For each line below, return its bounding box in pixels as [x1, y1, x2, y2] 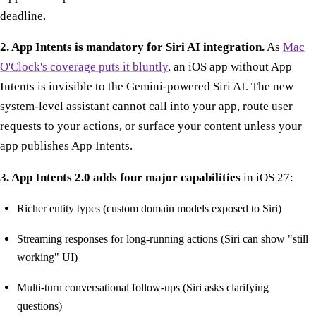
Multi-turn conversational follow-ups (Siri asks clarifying [17, 280, 269, 294]
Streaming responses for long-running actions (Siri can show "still [17, 231, 308, 245]
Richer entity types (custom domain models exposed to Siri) [17, 201, 281, 215]
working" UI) [17, 250, 78, 264]
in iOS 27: [241, 171, 293, 185]
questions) [17, 298, 62, 312]
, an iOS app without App [168, 60, 292, 74]
